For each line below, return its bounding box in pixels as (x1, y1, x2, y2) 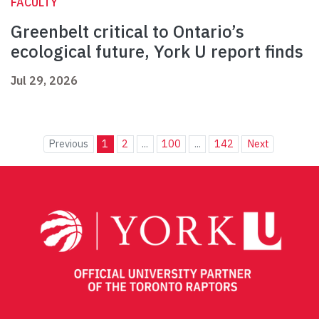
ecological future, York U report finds (11, 40, 303, 63)
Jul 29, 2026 (11, 73, 78, 88)
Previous (48, 137, 89, 151)
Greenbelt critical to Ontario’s (11, 20, 244, 43)
